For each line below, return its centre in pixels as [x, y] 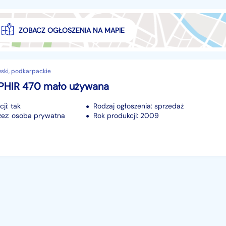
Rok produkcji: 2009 [126, 116]
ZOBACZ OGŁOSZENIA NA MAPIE [71, 30]
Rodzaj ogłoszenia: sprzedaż [138, 106]
